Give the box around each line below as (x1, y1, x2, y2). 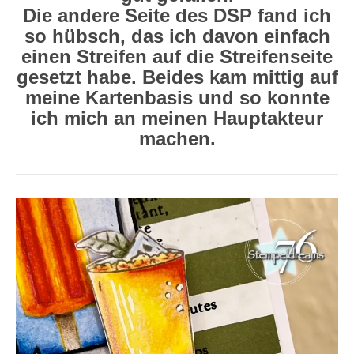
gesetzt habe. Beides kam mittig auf (16, 66, 338, 88)
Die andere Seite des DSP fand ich (23, 5, 331, 26)
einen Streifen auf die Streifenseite (21, 46, 333, 67)
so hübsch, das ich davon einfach (24, 25, 330, 47)
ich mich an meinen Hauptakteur (31, 107, 323, 129)
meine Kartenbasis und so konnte (24, 87, 330, 108)
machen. (138, 128, 216, 149)
